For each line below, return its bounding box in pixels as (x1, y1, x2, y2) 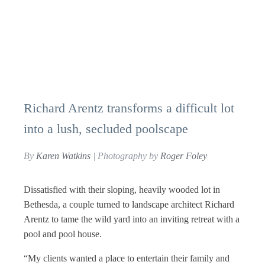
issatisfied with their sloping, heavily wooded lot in (31, 185, 220, 195)
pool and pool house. (24, 229, 104, 239)
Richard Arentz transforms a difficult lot (24, 101, 234, 115)
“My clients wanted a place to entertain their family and (24, 253, 230, 263)
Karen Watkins (36, 151, 91, 161)
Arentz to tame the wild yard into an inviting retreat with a (24, 214, 240, 224)
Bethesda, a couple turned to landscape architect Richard (24, 199, 234, 209)
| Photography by (91, 151, 160, 161)
